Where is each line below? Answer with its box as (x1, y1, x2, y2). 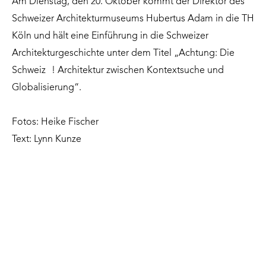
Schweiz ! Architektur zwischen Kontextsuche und (12, 66, 224, 76)
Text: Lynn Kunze (12, 135, 81, 145)
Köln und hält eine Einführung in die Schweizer (12, 31, 208, 42)
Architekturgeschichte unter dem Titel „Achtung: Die (12, 49, 235, 59)
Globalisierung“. (12, 83, 81, 93)
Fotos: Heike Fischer (12, 118, 99, 128)
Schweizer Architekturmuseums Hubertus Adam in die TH (12, 14, 254, 24)
